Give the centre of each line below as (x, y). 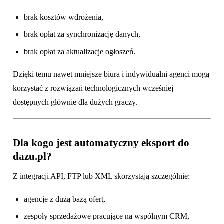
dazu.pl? (32, 156)
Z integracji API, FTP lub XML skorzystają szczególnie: (101, 176)
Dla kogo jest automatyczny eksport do (101, 143)
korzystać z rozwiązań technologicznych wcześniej (93, 88)
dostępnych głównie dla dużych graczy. (75, 102)
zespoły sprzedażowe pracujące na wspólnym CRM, (107, 216)
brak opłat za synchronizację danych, (82, 34)
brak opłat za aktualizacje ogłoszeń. (80, 51)
